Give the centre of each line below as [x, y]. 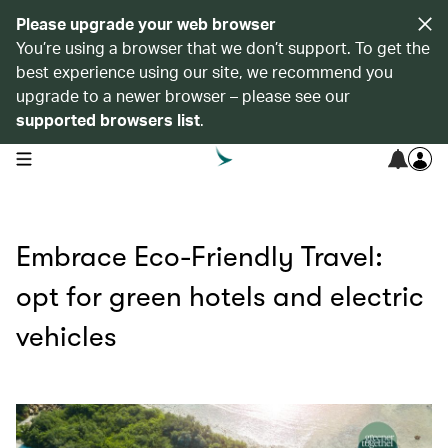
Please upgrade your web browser [146, 23]
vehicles [66, 337]
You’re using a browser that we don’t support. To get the [223, 47]
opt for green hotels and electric [220, 297]
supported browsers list [108, 119]
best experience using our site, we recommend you [204, 71]
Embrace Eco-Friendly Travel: [199, 257]
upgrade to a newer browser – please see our [183, 95]
